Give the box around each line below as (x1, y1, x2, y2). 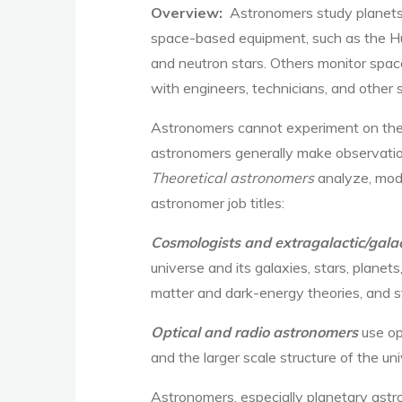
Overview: (151, 4, 223, 22)
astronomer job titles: (151, 194, 284, 212)
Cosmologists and (151, 233, 271, 251)
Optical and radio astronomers (151, 323, 358, 341)
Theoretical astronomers (151, 169, 314, 187)
